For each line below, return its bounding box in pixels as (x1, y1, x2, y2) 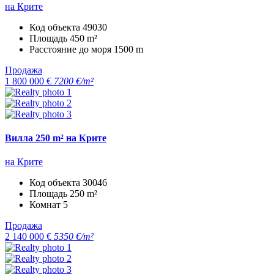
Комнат (29, 199, 63, 210)
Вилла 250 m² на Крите (5, 132, 106, 143)
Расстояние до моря (29, 43, 114, 54)
